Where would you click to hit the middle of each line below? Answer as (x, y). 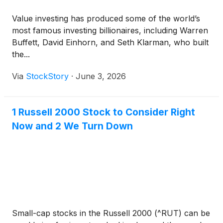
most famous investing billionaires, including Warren (110, 30)
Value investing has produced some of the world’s (106, 18)
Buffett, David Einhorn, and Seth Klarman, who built (110, 42)
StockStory (47, 76)
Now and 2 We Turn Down (72, 126)
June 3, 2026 (101, 76)
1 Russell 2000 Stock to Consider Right (104, 112)
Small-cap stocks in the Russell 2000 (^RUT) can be (111, 213)
